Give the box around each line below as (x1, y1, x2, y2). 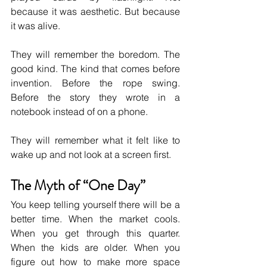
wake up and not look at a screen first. (11, 148, 171, 161)
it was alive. (11, 20, 60, 32)
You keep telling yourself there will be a (11, 198, 180, 211)
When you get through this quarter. (11, 227, 180, 240)
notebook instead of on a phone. (11, 105, 148, 118)
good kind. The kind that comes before (11, 63, 180, 75)
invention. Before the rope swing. (11, 77, 180, 89)
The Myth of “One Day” (11, 175, 145, 196)
